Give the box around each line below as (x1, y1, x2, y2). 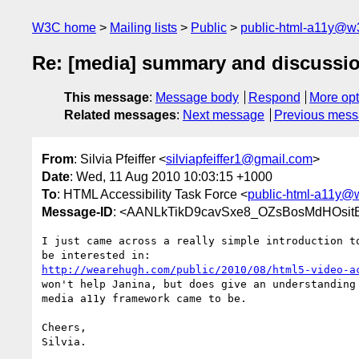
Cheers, (42, 321, 87, 333)
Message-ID (42, 204, 113, 219)
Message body (155, 91, 239, 105)
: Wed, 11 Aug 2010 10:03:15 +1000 (70, 169, 272, 184)
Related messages (64, 108, 176, 123)
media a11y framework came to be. (42, 292, 247, 305)
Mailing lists (110, 21, 177, 34)
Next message (183, 108, 264, 123)
